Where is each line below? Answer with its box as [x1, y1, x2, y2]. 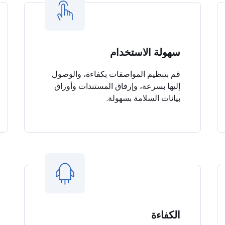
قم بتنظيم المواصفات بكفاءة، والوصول [52, 68, 181, 79]
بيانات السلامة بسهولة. [106, 92, 181, 103]
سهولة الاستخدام [110, 46, 181, 58]
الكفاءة [151, 209, 181, 221]
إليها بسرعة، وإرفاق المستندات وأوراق [54, 80, 181, 91]
